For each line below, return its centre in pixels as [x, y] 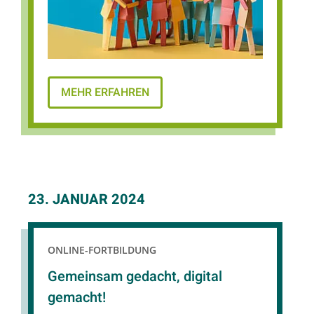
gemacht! [77, 297]
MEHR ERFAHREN [105, 93]
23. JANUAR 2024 [87, 200]
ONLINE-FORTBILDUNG [102, 250]
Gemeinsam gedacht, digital [135, 276]
